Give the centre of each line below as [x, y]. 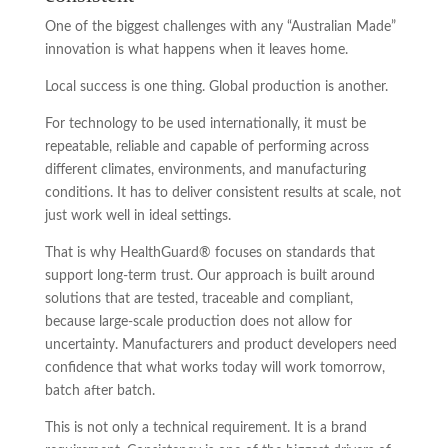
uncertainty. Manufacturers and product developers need [220, 344]
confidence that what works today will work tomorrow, [214, 367]
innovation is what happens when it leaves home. [196, 49]
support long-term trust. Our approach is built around [209, 275]
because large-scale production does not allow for [198, 321]
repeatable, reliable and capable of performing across [206, 146]
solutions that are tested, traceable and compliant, [198, 298]
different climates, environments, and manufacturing [205, 169]
